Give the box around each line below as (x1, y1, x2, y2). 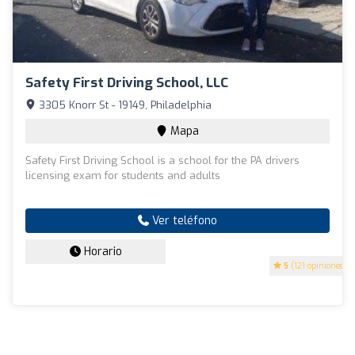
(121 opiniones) (288, 260, 346, 271)
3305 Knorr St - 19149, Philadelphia (36, 97, 212, 112)
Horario (80, 243, 122, 259)
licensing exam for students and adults (25, 168, 220, 182)
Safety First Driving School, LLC (25, 73, 228, 92)
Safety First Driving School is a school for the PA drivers (25, 153, 300, 167)
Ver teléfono (149, 212, 217, 228)
